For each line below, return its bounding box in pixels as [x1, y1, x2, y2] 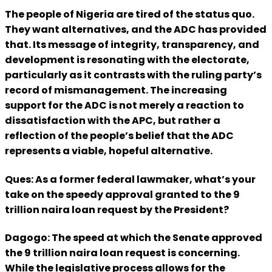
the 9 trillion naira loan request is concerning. [5, 245, 240, 260]
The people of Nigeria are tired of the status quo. [5, 7, 254, 22]
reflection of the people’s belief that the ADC [5, 129, 234, 143]
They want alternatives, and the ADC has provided [5, 22, 267, 37]
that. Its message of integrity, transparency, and [5, 38, 259, 52]
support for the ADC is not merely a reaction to [5, 98, 244, 113]
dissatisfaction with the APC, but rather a [5, 114, 220, 128]
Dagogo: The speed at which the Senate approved [5, 230, 262, 245]
